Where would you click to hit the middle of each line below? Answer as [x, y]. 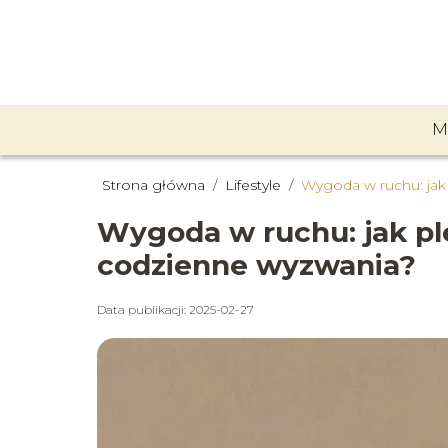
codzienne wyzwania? [256, 265]
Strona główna [155, 185]
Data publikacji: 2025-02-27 [175, 309]
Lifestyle [255, 185]
